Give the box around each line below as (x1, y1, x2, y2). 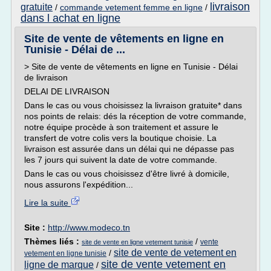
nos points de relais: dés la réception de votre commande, (24, 111, 246, 121)
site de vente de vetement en (114, 247, 237, 258)
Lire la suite (24, 198, 71, 207)
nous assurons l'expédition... (24, 180, 133, 189)
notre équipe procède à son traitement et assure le (24, 122, 218, 132)
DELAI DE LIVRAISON (24, 87, 109, 96)
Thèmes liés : (24, 237, 82, 246)
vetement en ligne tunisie (24, 249, 106, 258)
